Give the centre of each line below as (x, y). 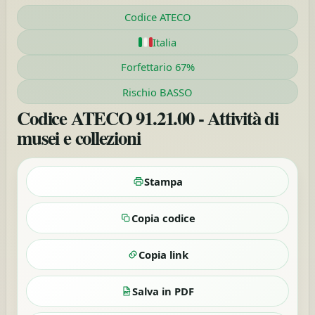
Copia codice (163, 218)
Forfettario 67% (157, 67)
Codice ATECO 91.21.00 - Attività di (148, 118)
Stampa (163, 182)
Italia (165, 42)
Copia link (163, 255)
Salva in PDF (163, 291)
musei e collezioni (79, 137)
